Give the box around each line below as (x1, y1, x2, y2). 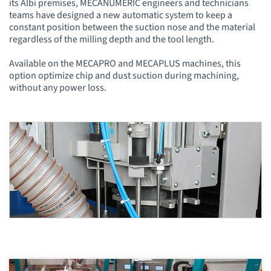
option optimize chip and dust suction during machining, (9, 68, 239, 82)
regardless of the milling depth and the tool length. (9, 32, 214, 46)
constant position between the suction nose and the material (9, 20, 255, 34)
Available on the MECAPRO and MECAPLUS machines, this (9, 56, 241, 70)
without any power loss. (9, 80, 106, 94)
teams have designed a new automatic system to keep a (9, 8, 232, 22)
